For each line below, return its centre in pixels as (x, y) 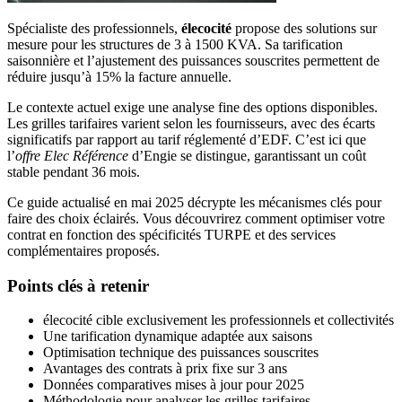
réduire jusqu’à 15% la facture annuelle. (119, 76)
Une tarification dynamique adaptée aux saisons (178, 336)
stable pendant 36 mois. (74, 171)
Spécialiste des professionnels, (94, 28)
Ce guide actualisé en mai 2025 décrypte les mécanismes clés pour (194, 202)
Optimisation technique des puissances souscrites (181, 353)
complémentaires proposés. (83, 250)
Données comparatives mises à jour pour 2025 (174, 385)
